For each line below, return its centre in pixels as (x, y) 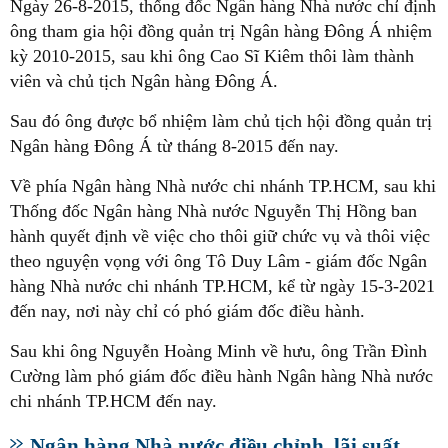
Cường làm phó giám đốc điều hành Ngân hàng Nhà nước (221, 375)
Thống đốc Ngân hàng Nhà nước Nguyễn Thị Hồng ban (213, 210)
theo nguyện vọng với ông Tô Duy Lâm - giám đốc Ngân (218, 260)
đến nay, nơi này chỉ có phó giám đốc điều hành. (187, 310)
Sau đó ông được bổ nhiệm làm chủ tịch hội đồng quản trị (221, 120)
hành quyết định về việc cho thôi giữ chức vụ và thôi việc (220, 235)
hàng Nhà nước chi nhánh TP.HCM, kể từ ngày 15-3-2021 (222, 285)
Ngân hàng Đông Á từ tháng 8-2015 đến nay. (174, 145)
